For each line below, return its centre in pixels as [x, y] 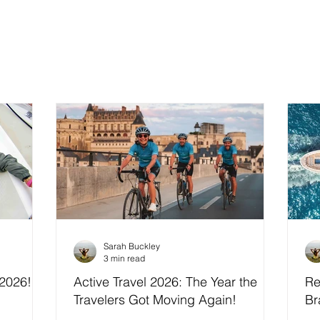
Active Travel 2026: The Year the [165, 282]
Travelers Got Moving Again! [155, 300]
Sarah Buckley [132, 246]
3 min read [124, 259]
